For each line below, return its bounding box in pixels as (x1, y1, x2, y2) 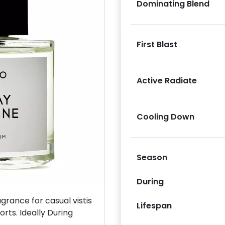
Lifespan (137, 199, 172, 211)
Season (137, 151, 167, 163)
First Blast (137, 38, 177, 50)
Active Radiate (137, 74, 197, 86)
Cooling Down (137, 110, 194, 123)
